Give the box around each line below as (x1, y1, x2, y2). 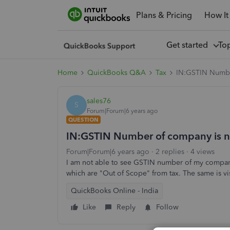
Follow (156, 203, 179, 212)
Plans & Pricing (136, 10, 192, 20)
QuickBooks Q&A (87, 68, 146, 77)
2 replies (156, 147, 184, 156)
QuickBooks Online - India (71, 186, 158, 195)
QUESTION (68, 116, 99, 123)
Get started (166, 40, 212, 50)
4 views (190, 147, 215, 156)
